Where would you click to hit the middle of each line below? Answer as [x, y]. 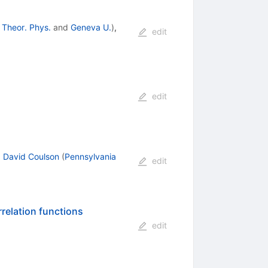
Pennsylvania [90, 156]
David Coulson [31, 156]
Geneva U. [91, 27]
